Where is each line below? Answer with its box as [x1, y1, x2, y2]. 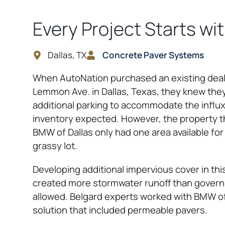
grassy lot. [33, 139, 77, 153]
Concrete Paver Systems [102, 49, 204, 61]
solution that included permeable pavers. [33, 203, 207, 216]
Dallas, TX [48, 49, 86, 61]
